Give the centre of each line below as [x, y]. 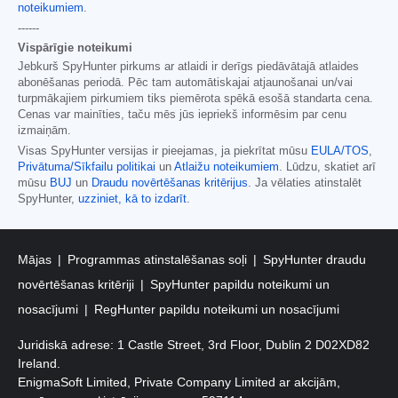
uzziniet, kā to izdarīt [132, 199]
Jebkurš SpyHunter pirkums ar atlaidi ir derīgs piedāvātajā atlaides [188, 66]
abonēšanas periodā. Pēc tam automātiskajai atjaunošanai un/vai [185, 82]
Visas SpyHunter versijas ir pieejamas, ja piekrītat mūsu [164, 151]
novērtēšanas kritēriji [78, 284]
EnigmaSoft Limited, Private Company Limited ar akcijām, [179, 382]
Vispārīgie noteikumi [75, 47]
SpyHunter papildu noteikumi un [240, 284]
